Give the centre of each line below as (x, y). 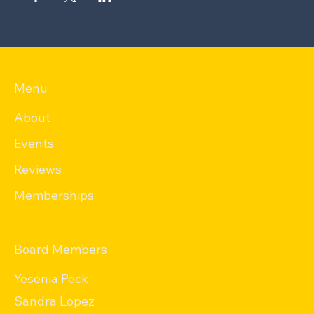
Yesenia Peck (51, 279)
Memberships (54, 195)
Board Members (61, 249)
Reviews (38, 169)
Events (34, 143)
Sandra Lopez (54, 301)
